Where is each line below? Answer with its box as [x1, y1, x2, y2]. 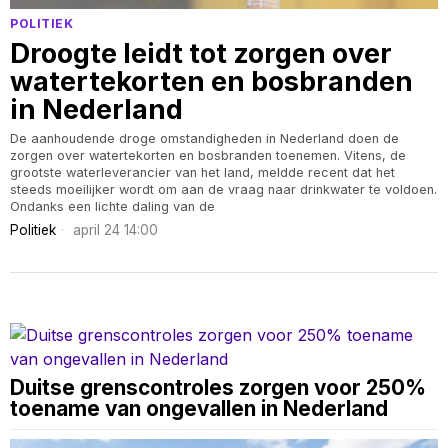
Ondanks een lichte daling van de [10, 198, 215, 214]
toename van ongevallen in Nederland [10, 395, 388, 421]
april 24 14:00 [69, 221, 158, 238]
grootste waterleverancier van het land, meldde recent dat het [10, 164, 395, 180]
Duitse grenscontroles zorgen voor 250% [10, 374, 426, 400]
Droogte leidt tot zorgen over [10, 36, 392, 70]
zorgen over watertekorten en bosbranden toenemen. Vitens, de [10, 147, 406, 163]
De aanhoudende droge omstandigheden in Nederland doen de [10, 130, 399, 146]
